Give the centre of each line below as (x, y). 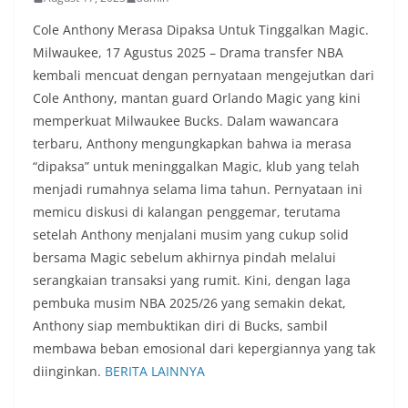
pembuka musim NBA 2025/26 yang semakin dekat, (189, 303)
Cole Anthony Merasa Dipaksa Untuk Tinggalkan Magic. (201, 30)
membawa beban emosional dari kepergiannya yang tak (204, 349)
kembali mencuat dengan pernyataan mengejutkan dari (204, 76)
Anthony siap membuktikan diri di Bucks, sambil (180, 326)
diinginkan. (69, 372)
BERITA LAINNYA (155, 372)
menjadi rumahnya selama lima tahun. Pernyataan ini (198, 189)
